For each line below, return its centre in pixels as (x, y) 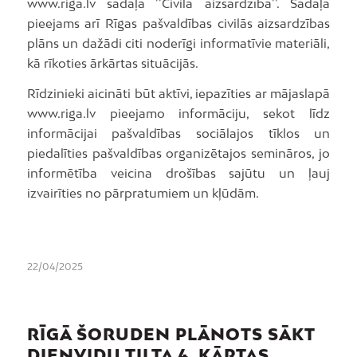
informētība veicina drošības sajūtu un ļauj (178, 173)
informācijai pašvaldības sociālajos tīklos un (178, 133)
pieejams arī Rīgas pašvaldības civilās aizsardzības (178, 24)
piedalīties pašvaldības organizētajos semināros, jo (178, 153)
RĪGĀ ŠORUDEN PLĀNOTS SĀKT (171, 334)
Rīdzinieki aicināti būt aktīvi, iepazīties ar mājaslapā (178, 93)
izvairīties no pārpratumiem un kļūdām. (143, 192)
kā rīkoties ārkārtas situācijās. (112, 63)
